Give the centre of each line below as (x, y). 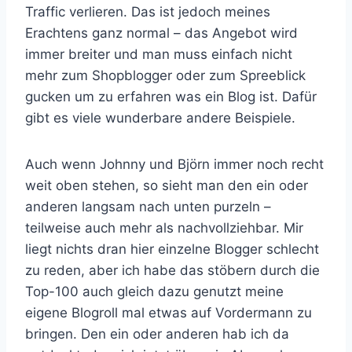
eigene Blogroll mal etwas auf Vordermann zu (169, 313)
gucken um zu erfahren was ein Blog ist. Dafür (171, 97)
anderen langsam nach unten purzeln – (148, 207)
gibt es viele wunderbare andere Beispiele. (160, 118)
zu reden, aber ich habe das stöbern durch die (172, 271)
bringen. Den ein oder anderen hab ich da (157, 334)
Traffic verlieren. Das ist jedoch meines (148, 12)
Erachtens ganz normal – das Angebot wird (161, 33)
